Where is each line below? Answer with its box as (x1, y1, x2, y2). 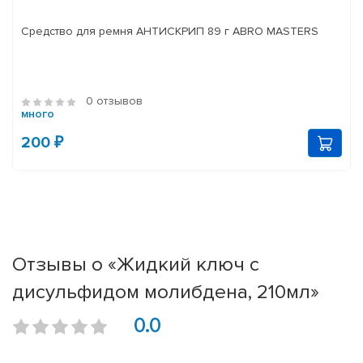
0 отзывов (86, 94, 143, 109)
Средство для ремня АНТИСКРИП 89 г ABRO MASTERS (21, 24, 318, 39)
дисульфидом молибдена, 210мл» (12, 280, 319, 305)
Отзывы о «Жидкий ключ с (12, 252, 259, 277)
